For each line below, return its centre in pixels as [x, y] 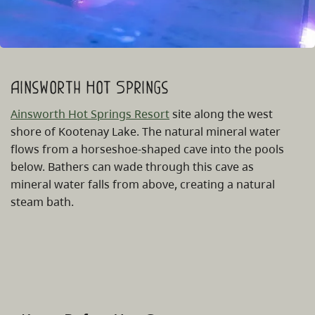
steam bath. [42, 202]
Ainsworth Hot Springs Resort [90, 114]
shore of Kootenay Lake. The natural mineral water [146, 132]
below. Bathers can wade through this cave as [132, 167]
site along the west [221, 114]
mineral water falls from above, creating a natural [143, 185]
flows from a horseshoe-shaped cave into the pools [147, 149]
